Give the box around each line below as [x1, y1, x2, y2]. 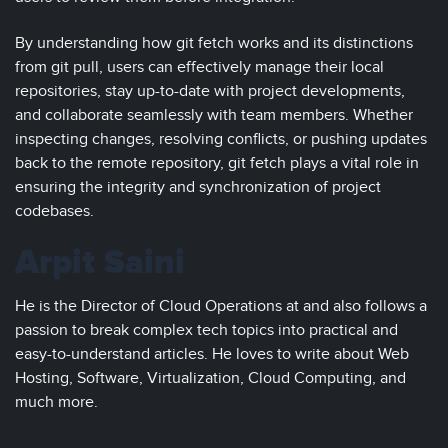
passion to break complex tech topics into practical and [15, 321, 398, 340]
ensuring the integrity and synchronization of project [15, 178, 381, 197]
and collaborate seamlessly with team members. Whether [15, 106, 413, 125]
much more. [15, 393, 98, 412]
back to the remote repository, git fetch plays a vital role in [15, 154, 419, 173]
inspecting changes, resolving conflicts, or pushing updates [15, 130, 427, 149]
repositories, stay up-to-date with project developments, [15, 82, 405, 101]
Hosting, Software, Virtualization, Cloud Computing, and [15, 369, 406, 388]
